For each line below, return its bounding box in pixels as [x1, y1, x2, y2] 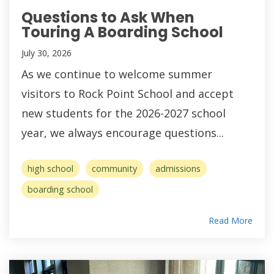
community [92, 163, 137, 175]
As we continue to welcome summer [21, 67, 212, 82]
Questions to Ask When [21, 7, 194, 28]
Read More [209, 215, 253, 227]
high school [28, 163, 73, 175]
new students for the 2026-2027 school [21, 106, 226, 121]
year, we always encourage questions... [21, 125, 224, 141]
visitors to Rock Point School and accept [21, 86, 234, 102]
